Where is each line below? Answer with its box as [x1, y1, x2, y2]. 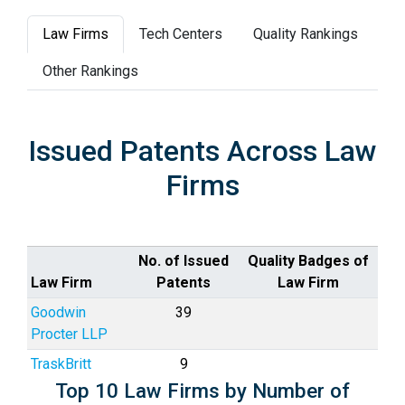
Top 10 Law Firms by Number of [55, 379, 350, 402]
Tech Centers [139, 25, 222, 42]
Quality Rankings [253, 25, 358, 42]
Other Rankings [42, 62, 138, 80]
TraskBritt [31, 355, 91, 372]
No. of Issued [138, 252, 229, 269]
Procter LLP [31, 325, 108, 343]
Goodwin [31, 304, 86, 321]
